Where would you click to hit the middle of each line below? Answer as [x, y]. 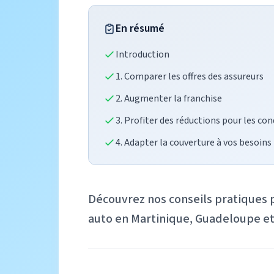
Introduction [143, 54]
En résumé [140, 28]
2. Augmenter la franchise [169, 98]
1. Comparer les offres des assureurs [190, 76]
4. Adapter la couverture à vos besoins [194, 143]
